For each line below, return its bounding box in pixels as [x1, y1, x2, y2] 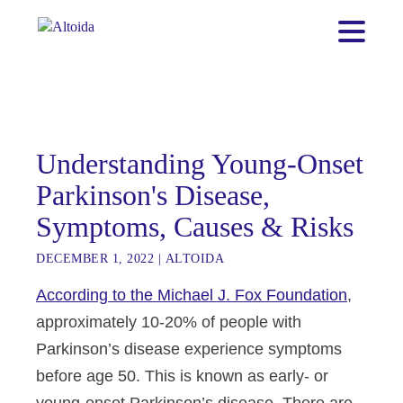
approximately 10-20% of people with [36, 313, 301, 331]
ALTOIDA [165, 252, 224, 265]
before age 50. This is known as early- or [36, 367, 328, 385]
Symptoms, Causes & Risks [36, 210, 354, 243]
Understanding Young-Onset [36, 148, 363, 180]
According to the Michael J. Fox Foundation [36, 286, 347, 304]
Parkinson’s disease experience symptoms [36, 340, 342, 358]
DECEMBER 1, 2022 [36, 252, 154, 265]
